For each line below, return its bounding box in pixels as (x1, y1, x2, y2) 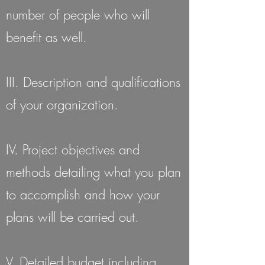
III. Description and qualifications (6, 73, 180, 91)
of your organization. (6, 96, 118, 114)
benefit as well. (6, 28, 87, 46)
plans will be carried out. (6, 208, 139, 226)
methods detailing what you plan (6, 163, 181, 181)
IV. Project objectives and (6, 141, 140, 159)
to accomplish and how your (6, 186, 160, 203)
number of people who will (6, 6, 150, 24)
